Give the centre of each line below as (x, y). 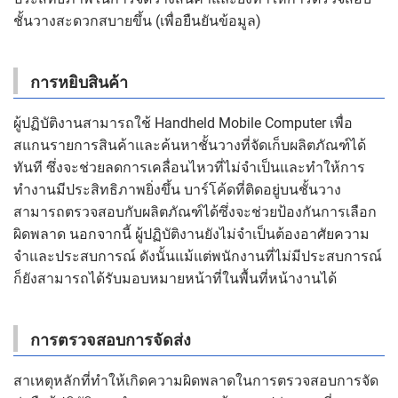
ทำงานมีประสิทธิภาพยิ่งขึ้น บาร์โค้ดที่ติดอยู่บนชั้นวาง (177, 189)
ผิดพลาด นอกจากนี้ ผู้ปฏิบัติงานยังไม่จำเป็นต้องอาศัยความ (191, 234)
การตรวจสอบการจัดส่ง (111, 339)
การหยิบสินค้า (79, 82)
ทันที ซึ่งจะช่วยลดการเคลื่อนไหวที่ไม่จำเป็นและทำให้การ (189, 167)
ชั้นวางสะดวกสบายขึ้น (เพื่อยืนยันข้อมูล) (137, 20)
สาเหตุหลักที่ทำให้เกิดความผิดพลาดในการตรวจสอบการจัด (196, 380)
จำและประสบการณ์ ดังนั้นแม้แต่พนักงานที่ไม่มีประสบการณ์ (198, 256)
